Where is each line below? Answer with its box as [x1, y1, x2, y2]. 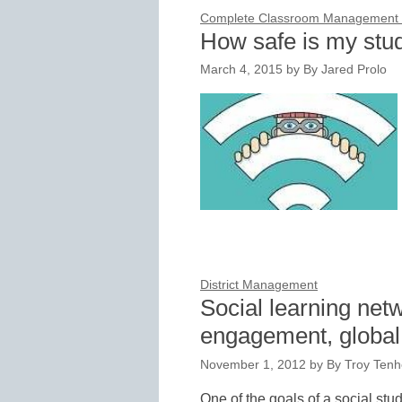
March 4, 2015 [200, 63, 283, 77]
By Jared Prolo [303, 63, 387, 77]
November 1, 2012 [200, 357, 306, 371]
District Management [200, 278, 318, 293]
